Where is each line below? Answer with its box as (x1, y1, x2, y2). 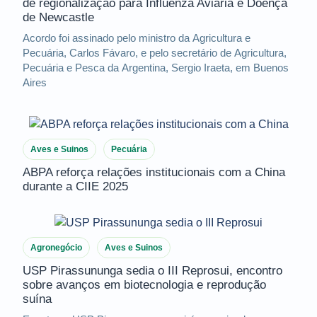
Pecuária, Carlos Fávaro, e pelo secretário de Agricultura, (23, 47, 287, 59)
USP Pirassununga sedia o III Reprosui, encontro (23, 263, 282, 277)
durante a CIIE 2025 (23, 180, 128, 194)
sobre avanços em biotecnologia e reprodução (23, 277, 266, 292)
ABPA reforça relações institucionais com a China (23, 166, 285, 180)
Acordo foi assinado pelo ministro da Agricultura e (23, 32, 250, 45)
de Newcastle (23, 11, 94, 25)
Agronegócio (30, 242, 82, 253)
